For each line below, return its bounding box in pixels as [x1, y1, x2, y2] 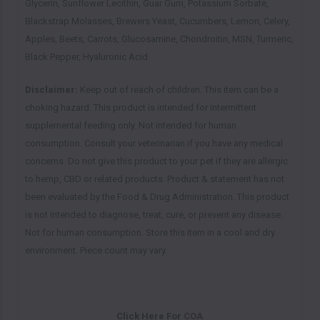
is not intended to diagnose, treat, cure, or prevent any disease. [24, 209, 283, 221]
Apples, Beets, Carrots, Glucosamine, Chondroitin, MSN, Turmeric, [24, 34, 294, 45]
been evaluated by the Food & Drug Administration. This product [24, 191, 289, 203]
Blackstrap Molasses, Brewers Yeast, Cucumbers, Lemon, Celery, [24, 16, 290, 27]
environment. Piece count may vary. [24, 245, 167, 256]
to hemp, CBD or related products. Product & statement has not [24, 174, 284, 185]
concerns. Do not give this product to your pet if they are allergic [24, 156, 288, 167]
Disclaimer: [24, 84, 78, 96]
